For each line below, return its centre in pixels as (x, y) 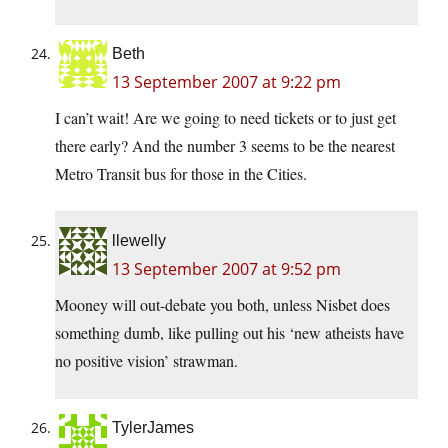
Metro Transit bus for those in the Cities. (181, 174)
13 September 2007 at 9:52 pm (226, 269)
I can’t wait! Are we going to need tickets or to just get (225, 118)
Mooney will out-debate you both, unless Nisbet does (222, 305)
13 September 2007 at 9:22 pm (226, 82)
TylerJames (153, 428)
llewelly (139, 241)
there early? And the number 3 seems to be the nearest (225, 146)
